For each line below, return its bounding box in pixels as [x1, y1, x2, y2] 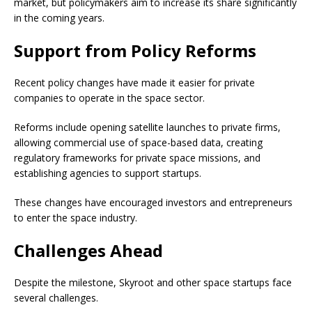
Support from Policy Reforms [14, 39, 256, 63]
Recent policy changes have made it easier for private [14, 76, 255, 90]
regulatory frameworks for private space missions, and [14, 151, 260, 165]
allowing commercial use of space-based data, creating [14, 136, 263, 150]
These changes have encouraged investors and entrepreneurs [14, 196, 292, 210]
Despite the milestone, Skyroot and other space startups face [14, 276, 292, 290]
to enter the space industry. [14, 211, 137, 225]
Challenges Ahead [14, 239, 163, 263]
